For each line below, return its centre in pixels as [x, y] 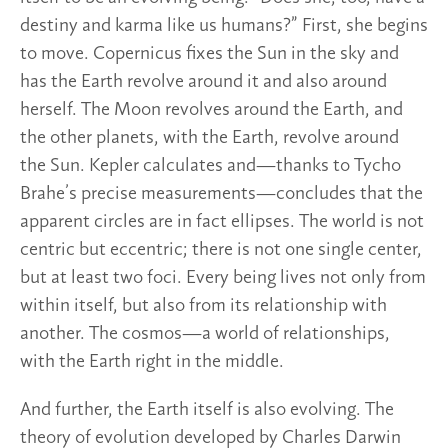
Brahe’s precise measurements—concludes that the [221, 193]
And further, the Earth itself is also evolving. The [207, 409]
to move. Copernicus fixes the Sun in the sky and [209, 53]
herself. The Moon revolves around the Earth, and [211, 109]
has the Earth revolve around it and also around [203, 81]
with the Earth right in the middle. [152, 361]
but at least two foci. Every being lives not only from [223, 277]
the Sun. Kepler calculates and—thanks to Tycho [210, 165]
